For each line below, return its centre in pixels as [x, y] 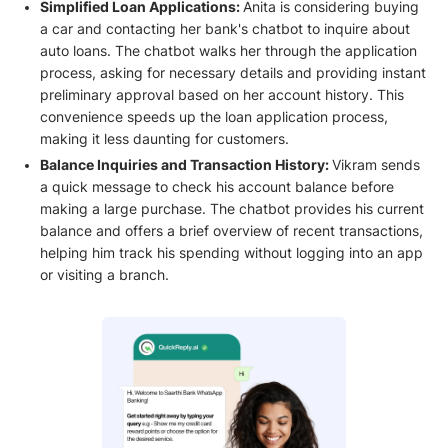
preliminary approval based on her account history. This [221, 94]
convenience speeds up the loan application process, [213, 116]
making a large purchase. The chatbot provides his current [231, 208]
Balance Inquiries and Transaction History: [185, 164]
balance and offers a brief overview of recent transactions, [231, 230]
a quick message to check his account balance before [216, 186]
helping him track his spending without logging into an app [231, 252]
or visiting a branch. [104, 274]
